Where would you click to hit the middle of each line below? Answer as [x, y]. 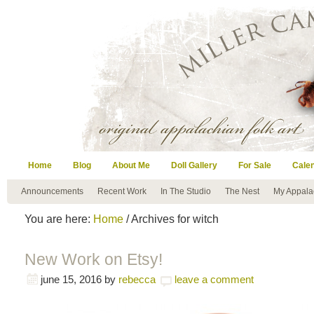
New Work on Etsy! [94, 259]
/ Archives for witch [171, 219]
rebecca [137, 279]
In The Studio [186, 191]
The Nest [242, 191]
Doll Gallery [194, 165]
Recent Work [122, 191]
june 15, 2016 [71, 279]
